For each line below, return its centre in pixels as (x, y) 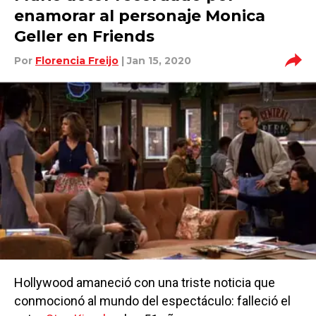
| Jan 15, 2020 (155, 61)
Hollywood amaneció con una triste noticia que (145, 282)
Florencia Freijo (77, 61)
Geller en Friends (84, 36)
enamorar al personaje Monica (140, 16)
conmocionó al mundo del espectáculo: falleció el (152, 301)
